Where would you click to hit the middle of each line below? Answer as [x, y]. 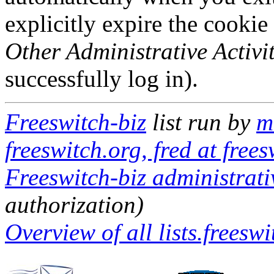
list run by [201, 122]
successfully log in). [102, 79]
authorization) [74, 205]
